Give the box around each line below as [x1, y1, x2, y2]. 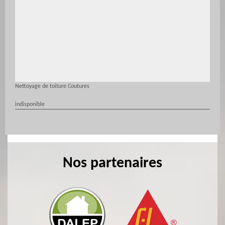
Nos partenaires [63, 156, 162, 171]
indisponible [15, 101, 45, 107]
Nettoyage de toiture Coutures [15, 83, 89, 89]
